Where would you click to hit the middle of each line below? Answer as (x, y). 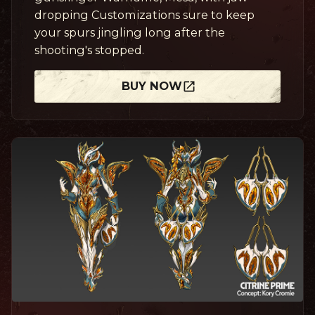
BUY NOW (152, 86)
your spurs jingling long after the (130, 32)
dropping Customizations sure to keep (144, 14)
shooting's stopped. (89, 50)
